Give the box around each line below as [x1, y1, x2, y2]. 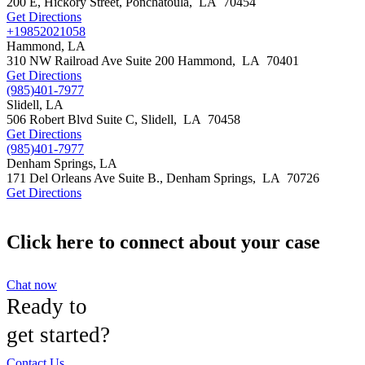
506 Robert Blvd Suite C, [7, 112, 141, 126]
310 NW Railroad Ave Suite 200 [7, 54, 178, 68]
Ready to [7, 293, 87, 319]
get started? [7, 322, 110, 347]
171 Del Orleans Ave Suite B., [7, 171, 166, 185]
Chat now [7, 277, 57, 292]
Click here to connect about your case [7, 231, 320, 253]
